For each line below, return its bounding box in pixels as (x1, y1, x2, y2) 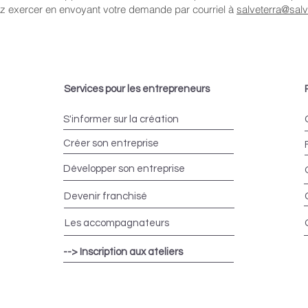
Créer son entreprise (63, 137, 159, 148)
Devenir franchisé (64, 190, 147, 201)
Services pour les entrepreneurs (64, 83, 210, 94)
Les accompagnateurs (65, 217, 169, 228)
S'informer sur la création (63, 113, 179, 124)
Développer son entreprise (63, 163, 185, 174)
